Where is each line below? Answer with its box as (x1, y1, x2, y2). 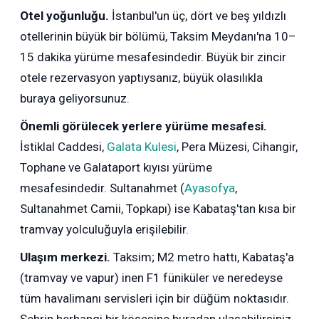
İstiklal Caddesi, (20, 140, 108, 155)
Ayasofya (184, 181, 236, 196)
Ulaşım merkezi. (20, 250, 111, 265)
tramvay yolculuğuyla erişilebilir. (20, 222, 189, 237)
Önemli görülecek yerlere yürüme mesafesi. (20, 119, 268, 134)
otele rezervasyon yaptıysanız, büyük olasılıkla (20, 70, 263, 85)
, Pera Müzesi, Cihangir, (177, 140, 298, 155)
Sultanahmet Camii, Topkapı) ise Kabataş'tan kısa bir (20, 202, 297, 216)
